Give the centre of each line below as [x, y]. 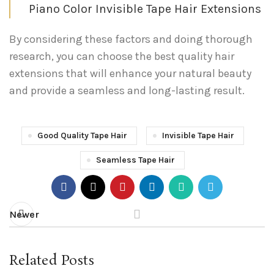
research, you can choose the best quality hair [122, 57]
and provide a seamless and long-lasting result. [127, 91]
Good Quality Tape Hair [82, 136]
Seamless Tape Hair [135, 160]
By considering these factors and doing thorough [131, 39]
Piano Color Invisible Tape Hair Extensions [145, 9]
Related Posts [52, 261]
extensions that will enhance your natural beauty [130, 74]
